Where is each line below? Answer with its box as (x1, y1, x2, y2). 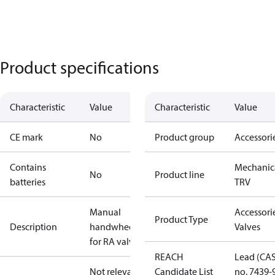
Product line (155, 168, 204, 180)
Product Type (155, 213, 208, 225)
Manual (90, 206, 121, 218)
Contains (10, 161, 46, 173)
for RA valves (90, 235, 142, 247)
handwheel (90, 220, 136, 233)
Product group (155, 131, 214, 143)
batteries (10, 176, 45, 188)
